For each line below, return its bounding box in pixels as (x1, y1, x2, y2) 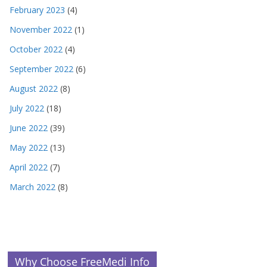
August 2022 (10, 83, 58, 95)
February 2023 (10, 4, 65, 16)
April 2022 (10, 162, 48, 173)
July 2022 (10, 103, 44, 114)
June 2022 (10, 122, 48, 134)
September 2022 (10, 63, 73, 75)
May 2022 (10, 142, 48, 154)
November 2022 (10, 24, 72, 36)
